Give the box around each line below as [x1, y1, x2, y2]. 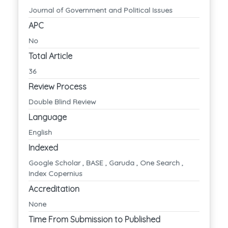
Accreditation [28, 183, 79, 194]
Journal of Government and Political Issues [28, 5, 173, 15]
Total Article [28, 50, 72, 61]
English [28, 127, 52, 137]
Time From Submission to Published [28, 214, 160, 224]
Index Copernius [28, 168, 82, 178]
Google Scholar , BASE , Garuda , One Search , [28, 158, 183, 167]
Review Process [28, 81, 87, 92]
